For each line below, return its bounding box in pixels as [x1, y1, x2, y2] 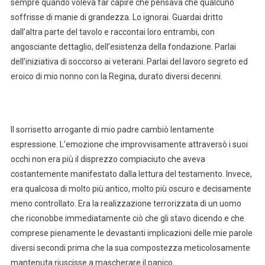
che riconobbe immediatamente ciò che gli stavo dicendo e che [10, 213, 244, 223]
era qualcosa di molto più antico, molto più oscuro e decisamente [10, 183, 251, 193]
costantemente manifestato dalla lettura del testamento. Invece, [10, 169, 252, 179]
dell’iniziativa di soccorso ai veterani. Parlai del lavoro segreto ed [10, 56, 248, 66]
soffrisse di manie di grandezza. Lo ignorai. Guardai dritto [10, 12, 223, 22]
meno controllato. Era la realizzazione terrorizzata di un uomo [10, 198, 241, 208]
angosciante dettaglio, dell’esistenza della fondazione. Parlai [10, 41, 236, 51]
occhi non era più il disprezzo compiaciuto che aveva [10, 154, 205, 164]
